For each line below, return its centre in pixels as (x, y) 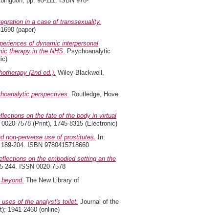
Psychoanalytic (88, 51)
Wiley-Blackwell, (80, 73)
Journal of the (99, 202)
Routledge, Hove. (95, 94)
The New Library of (52, 180)
